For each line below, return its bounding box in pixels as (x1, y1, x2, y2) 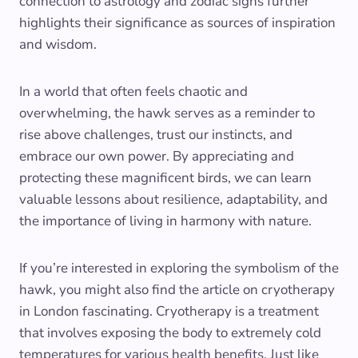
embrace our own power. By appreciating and (19, 146, 294, 165)
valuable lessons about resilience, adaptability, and (19, 189, 328, 209)
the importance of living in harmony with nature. (19, 211, 312, 230)
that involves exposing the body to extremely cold (19, 323, 321, 342)
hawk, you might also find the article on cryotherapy (19, 280, 335, 299)
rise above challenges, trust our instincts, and (19, 125, 292, 144)
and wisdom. (19, 34, 97, 54)
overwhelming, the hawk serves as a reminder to (19, 103, 315, 122)
